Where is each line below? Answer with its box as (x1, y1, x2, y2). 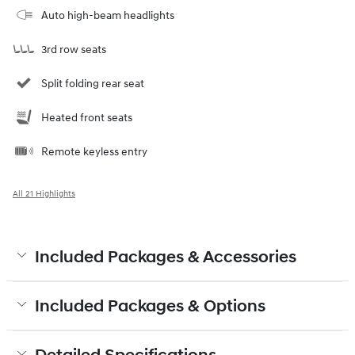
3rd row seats (41, 42, 106, 56)
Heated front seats (41, 110, 132, 124)
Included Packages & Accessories (35, 246, 296, 268)
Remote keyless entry (41, 144, 147, 158)
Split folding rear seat (41, 76, 144, 90)
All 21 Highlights (13, 188, 75, 199)
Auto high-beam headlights (41, 8, 174, 22)
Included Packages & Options (35, 296, 265, 317)
